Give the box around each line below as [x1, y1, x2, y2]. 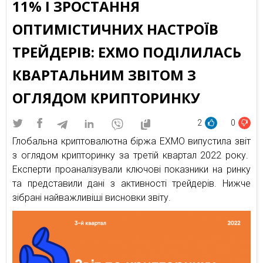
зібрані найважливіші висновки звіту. [12, 192, 171, 203]
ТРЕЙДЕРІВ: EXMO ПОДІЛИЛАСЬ [12, 42, 241, 62]
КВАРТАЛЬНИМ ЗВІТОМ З [12, 65, 196, 85]
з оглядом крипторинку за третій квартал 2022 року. [12, 150, 251, 161]
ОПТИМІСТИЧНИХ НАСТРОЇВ [12, 19, 218, 39]
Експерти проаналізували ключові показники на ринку [12, 164, 251, 175]
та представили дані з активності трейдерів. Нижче [12, 178, 251, 189]
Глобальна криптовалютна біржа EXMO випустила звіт [12, 136, 251, 147]
